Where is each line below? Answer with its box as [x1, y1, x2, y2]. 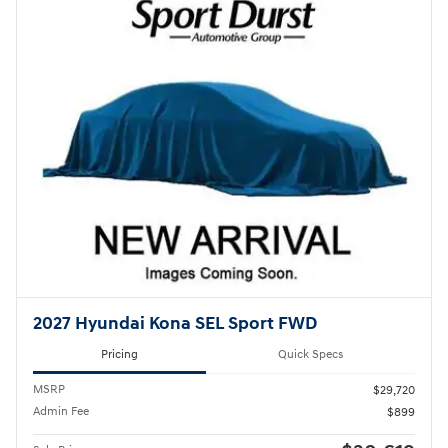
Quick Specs [278, 347, 343, 363]
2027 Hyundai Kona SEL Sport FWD [33, 313, 317, 336]
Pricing [101, 347, 138, 363]
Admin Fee [33, 403, 89, 419]
